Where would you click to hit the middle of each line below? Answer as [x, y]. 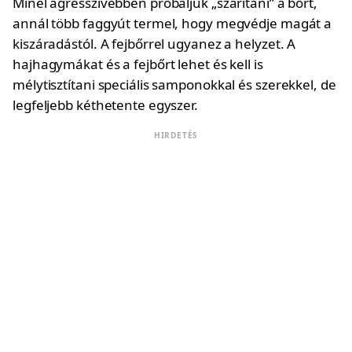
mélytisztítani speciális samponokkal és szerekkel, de [174, 84]
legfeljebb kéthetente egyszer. [105, 105]
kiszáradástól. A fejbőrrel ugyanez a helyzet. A [154, 44]
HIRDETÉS [176, 135]
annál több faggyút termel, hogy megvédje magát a [172, 23]
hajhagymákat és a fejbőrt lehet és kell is [138, 64]
